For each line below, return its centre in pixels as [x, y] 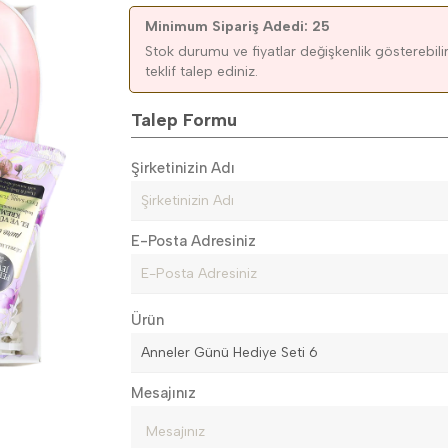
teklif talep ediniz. [202, 71]
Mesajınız [164, 393]
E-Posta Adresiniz [194, 241]
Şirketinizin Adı [183, 168]
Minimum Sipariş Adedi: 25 [238, 26]
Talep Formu [184, 120]
